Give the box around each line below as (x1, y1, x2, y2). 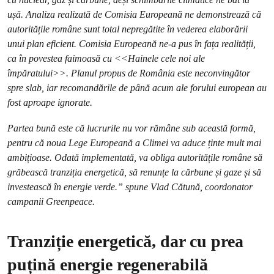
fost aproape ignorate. (7, 97, 92, 108)
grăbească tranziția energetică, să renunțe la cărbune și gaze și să (7, 166, 261, 178)
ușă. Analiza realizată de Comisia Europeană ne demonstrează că (7, 9, 261, 20)
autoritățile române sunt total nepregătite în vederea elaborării (7, 23, 248, 35)
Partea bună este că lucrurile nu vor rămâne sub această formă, (7, 122, 256, 134)
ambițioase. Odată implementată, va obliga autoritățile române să (7, 152, 262, 163)
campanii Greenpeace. (7, 196, 95, 207)
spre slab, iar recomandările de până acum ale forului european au (7, 82, 267, 94)
